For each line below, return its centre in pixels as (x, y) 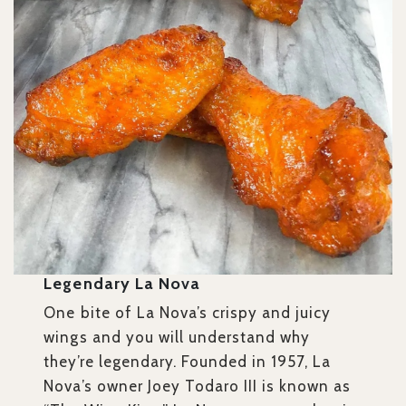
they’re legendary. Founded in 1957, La (188, 362)
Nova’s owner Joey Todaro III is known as (198, 387)
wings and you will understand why (177, 338)
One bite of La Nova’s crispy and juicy (188, 313)
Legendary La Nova (122, 284)
